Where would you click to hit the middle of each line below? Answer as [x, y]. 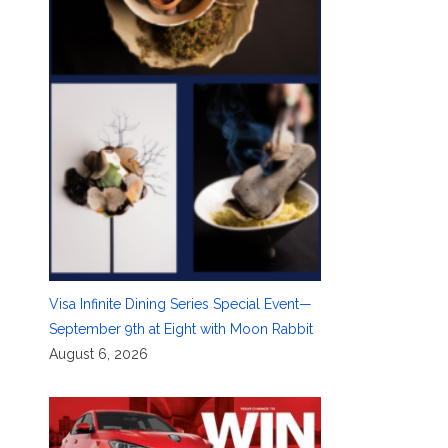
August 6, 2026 [98, 353]
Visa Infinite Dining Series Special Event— [180, 303]
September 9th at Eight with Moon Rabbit [180, 328]
